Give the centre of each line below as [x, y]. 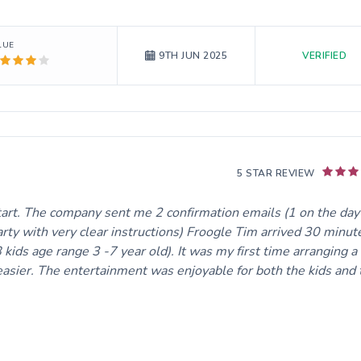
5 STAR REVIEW [276, 173]
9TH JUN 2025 [193, 56]
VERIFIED [325, 55]
